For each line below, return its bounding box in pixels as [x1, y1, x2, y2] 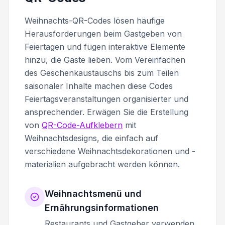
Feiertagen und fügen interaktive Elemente [25, 41, 185, 52]
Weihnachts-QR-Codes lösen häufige [25, 15, 165, 26]
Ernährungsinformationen [45, 202, 159, 213]
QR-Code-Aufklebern [42, 120, 123, 130]
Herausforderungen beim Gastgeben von [25, 28, 182, 39]
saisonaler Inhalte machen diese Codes [25, 80, 173, 91]
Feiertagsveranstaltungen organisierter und [25, 93, 188, 104]
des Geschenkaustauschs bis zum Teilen [25, 67, 179, 78]
